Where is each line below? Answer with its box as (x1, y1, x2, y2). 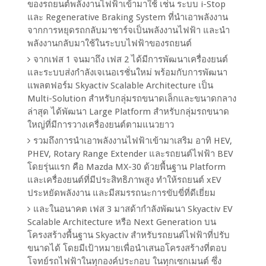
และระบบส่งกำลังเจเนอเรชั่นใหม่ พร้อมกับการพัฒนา (27, 67, 228, 78)
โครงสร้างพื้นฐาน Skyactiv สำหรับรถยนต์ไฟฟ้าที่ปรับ (27, 230, 230, 241)
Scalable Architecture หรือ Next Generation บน (27, 217, 217, 228)
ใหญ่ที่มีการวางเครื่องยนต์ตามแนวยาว (27, 119, 175, 131)
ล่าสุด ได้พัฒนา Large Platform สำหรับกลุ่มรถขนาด (27, 106, 230, 118)
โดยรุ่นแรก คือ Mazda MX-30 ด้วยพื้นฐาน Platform (27, 161, 226, 173)
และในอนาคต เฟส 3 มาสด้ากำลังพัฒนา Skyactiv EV (33, 204, 233, 215)
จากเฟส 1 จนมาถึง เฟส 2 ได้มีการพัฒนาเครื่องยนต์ (33, 54, 229, 65)
